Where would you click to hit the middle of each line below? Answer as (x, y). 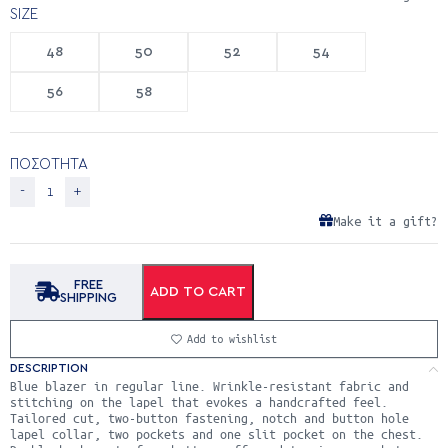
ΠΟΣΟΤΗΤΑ (50, 164)
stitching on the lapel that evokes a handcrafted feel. (199, 401)
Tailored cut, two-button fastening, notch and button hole (209, 417)
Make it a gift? (385, 220)
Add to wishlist (231, 339)
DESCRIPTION (49, 367)
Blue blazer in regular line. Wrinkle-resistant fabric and (209, 385)
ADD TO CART (198, 291)
